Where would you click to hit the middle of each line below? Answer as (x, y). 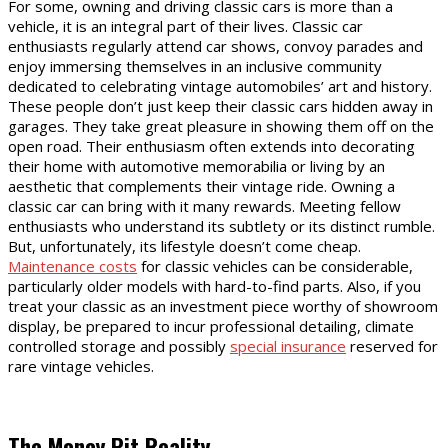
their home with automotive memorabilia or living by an (196, 165)
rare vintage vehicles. (81, 365)
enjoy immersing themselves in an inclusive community (195, 65)
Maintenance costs (72, 265)
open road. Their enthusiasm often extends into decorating (211, 145)
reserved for (392, 345)
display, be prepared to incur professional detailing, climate (211, 325)
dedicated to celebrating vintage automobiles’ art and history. (220, 85)
